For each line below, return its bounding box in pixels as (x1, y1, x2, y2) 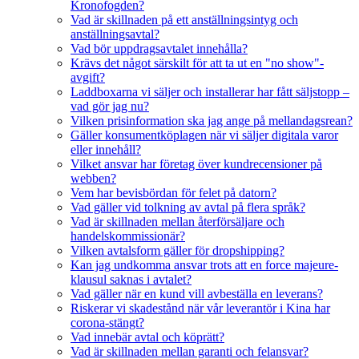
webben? (71, 171, 116, 186)
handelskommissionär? (71, 229, 185, 244)
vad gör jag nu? (71, 99, 149, 114)
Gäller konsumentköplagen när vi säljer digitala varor (71, 128, 338, 143)
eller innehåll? (71, 143, 141, 157)
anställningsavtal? (71, 27, 159, 42)
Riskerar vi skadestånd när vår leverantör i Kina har (71, 301, 330, 316)
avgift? (71, 71, 105, 85)
